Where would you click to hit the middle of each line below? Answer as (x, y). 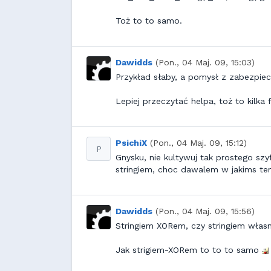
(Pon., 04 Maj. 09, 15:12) (198, 143)
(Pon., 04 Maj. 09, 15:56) (205, 211)
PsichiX (131, 143)
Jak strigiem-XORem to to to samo (189, 250)
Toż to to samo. (149, 21)
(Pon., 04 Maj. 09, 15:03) (205, 62)
